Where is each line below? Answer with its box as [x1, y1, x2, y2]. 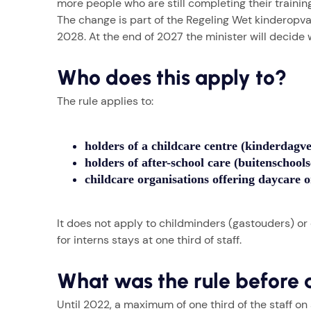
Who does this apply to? [57, 65, 287, 91]
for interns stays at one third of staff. [57, 233, 242, 248]
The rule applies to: [57, 94, 153, 109]
